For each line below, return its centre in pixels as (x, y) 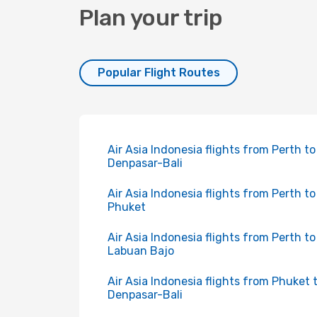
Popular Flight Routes (158, 73)
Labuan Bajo (141, 251)
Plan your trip (151, 18)
